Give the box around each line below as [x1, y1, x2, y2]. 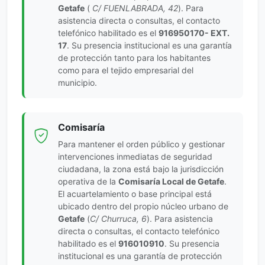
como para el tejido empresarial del [58, 64, 193, 75]
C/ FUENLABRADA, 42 [90, 2, 178, 13]
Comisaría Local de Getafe [118, 176, 224, 186]
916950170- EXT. [159, 27, 230, 38]
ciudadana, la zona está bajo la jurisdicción [58, 163, 224, 174]
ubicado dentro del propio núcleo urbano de [58, 201, 228, 211]
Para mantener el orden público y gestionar [58, 138, 225, 149]
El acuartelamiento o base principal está [58, 188, 212, 199]
